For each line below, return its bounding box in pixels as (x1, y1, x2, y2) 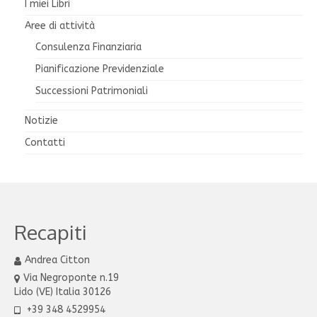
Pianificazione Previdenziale (35, 63, 164, 76)
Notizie (25, 115, 58, 127)
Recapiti (14, 219, 87, 246)
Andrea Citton (25, 254, 90, 267)
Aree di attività (25, 20, 95, 33)
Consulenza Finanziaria (35, 41, 142, 54)
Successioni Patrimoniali (35, 85, 148, 98)
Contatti (25, 137, 65, 149)
